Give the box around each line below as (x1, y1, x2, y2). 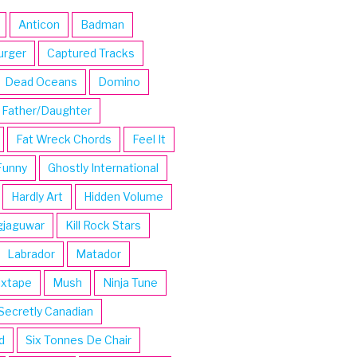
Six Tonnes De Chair (25, 333, 131, 347)
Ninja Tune (102, 276, 158, 290)
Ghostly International (47, 161, 159, 175)
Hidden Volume (83, 190, 163, 204)
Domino (97, 75, 140, 89)
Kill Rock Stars (65, 218, 141, 233)
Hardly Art (10, 190, 63, 204)
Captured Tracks (46, 46, 135, 61)
